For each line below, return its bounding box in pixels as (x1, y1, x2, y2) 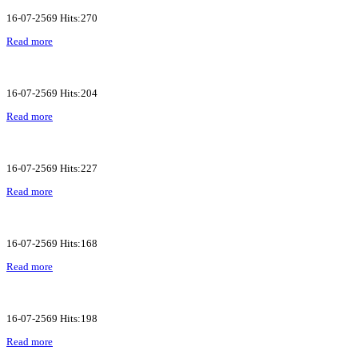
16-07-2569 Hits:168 (6, 237, 97, 249)
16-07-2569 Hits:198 (6, 312, 97, 324)
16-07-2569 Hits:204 (6, 86, 97, 99)
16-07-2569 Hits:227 (6, 161, 97, 174)
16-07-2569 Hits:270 (6, 11, 97, 24)
